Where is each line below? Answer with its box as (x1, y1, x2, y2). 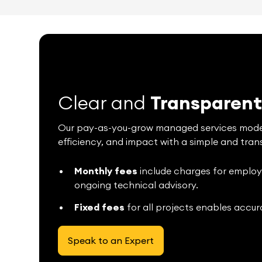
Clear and (58, 90, 151, 115)
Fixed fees (74, 201, 125, 213)
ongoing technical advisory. (74, 178, 199, 191)
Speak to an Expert (68, 235, 154, 247)
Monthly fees (74, 164, 138, 177)
